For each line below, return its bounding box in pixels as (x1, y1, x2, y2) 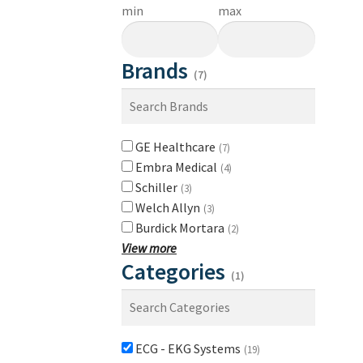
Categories (122, 257, 230, 287)
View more (122, 240, 177, 257)
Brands (122, 55, 193, 85)
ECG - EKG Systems (135, 340, 243, 357)
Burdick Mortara (135, 220, 227, 237)
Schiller (135, 179, 180, 196)
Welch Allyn (135, 199, 203, 216)
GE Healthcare (135, 139, 218, 156)
